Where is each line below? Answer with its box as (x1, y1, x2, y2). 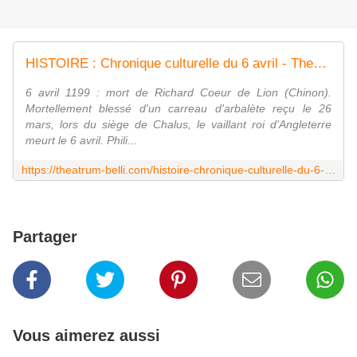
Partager (13, 228, 77, 246)
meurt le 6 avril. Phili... (25, 134, 137, 147)
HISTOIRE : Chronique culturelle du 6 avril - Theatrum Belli (313, 56, 327, 72)
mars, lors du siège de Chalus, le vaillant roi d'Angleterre (25, 118, 331, 131)
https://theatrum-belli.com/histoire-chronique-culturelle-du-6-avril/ (324, 163, 335, 177)
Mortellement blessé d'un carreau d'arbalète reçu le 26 (25, 102, 331, 116)
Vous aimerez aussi (13, 327, 160, 345)
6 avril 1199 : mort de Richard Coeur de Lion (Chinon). (25, 86, 331, 100)
